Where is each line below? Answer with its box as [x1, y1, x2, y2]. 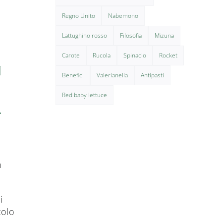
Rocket [159, 51, 177, 59]
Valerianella [96, 71, 128, 79]
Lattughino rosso [61, 31, 107, 40]
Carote [61, 51, 80, 59]
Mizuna [154, 31, 174, 40]
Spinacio [123, 51, 146, 59]
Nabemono [108, 11, 138, 20]
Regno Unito [61, 11, 95, 20]
